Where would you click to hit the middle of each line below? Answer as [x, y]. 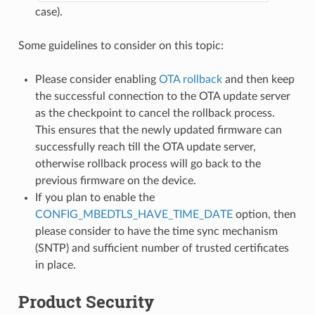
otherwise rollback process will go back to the [148, 163]
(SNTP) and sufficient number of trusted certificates [162, 248]
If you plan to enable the [95, 197]
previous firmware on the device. [115, 180]
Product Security [86, 301]
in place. [55, 265]
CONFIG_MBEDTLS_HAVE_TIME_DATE [134, 214]
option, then [264, 214]
